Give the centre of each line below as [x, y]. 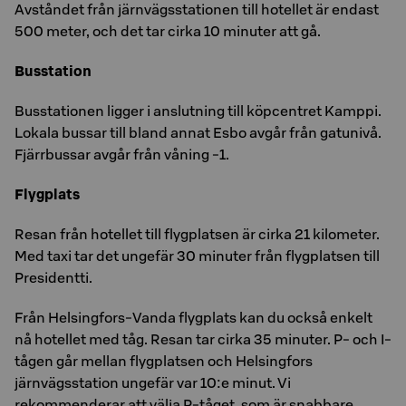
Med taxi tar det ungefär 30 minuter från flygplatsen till [197, 256]
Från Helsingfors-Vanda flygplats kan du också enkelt [193, 317]
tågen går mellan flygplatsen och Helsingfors [164, 361]
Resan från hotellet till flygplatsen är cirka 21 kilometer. [197, 234]
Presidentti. [53, 277]
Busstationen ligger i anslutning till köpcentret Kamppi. [198, 111]
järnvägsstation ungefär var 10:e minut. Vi [153, 382]
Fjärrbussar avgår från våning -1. [122, 154]
